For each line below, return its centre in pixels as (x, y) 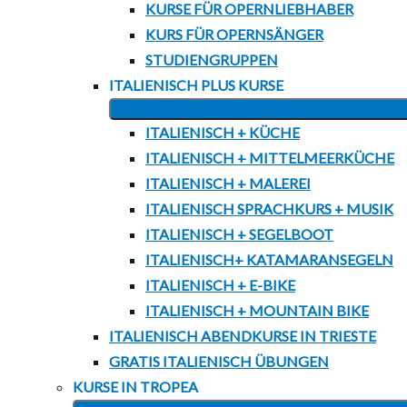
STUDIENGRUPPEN (212, 60)
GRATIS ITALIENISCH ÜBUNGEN (219, 361)
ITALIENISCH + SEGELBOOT (239, 234)
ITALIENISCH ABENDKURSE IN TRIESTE (243, 336)
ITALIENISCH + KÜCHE (223, 132)
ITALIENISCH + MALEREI (228, 183)
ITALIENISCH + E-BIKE (220, 285)
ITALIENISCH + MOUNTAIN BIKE (257, 310)
